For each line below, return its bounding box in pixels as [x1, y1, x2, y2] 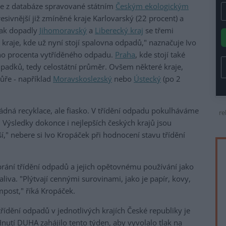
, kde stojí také [135, 49, 185, 60]
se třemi [143, 25, 174, 36]
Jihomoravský [39, 25, 87, 36]
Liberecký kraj [95, 25, 143, 36]
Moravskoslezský [53, 74, 112, 84]
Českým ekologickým [116, 1, 189, 12]
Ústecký [134, 74, 161, 84]
